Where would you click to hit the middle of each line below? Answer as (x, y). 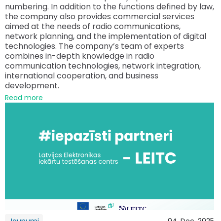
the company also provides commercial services (100, 17)
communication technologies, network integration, (103, 66)
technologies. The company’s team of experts (94, 46)
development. (32, 86)
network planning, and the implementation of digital (106, 37)
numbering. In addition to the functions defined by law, (110, 7)
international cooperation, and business (82, 76)
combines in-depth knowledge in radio (80, 56)
